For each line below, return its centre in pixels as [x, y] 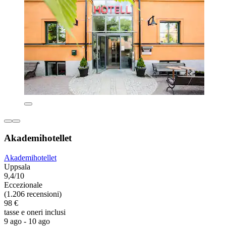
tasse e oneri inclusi [35, 212]
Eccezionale [23, 185]
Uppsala [17, 166]
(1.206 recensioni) [33, 194]
